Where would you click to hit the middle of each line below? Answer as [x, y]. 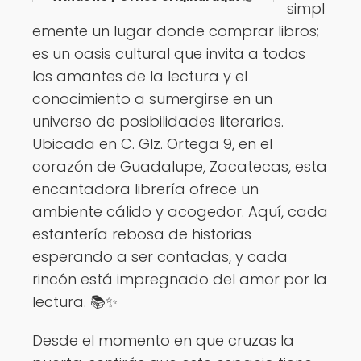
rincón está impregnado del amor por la [180, 280]
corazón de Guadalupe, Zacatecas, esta [180, 167]
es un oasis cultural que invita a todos [169, 54]
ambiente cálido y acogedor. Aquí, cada [180, 212]
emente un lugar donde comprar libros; [176, 31]
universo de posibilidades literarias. [158, 122]
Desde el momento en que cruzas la [163, 341]
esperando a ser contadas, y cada [160, 257]
